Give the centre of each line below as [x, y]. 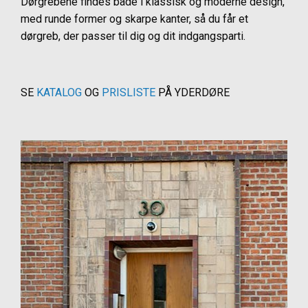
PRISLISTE [130, 92]
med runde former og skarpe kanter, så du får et [134, 19]
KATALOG [59, 92]
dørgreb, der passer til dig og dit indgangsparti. [133, 36]
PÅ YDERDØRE [194, 92]
